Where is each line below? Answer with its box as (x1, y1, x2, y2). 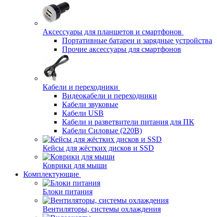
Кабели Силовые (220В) (62, 126, 142, 135)
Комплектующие (23, 170, 79, 178)
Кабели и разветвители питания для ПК (62, 118, 194, 126)
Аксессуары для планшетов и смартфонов (43, 28, 182, 36)
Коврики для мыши (43, 161, 107, 170)
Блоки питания (43, 187, 93, 196)
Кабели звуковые (62, 100, 118, 108)
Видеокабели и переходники (62, 92, 157, 100)
